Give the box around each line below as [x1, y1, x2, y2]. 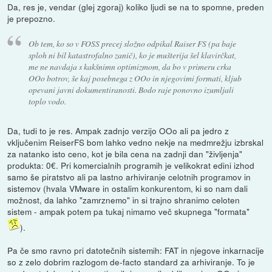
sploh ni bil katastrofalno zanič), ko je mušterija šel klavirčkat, [28, 49, 236, 61]
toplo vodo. [28, 95, 66, 107]
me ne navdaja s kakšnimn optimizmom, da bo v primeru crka [28, 61, 231, 73]
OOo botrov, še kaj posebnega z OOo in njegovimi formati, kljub [28, 72, 242, 84]
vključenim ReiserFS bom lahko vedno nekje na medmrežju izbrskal [7, 135, 264, 148]
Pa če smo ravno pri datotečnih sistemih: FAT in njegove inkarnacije [7, 243, 265, 256]
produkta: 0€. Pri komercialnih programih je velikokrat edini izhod [7, 158, 255, 171]
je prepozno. [7, 12, 56, 25]
